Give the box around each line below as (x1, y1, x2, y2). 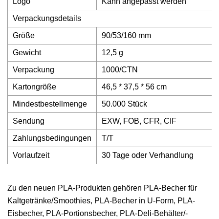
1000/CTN (102, 66, 138, 74)
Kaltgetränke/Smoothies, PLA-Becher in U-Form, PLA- (7, 197, 195, 205)
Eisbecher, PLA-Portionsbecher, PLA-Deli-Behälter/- (7, 209, 188, 218)
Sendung (13, 117, 44, 125)
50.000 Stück (102, 100, 147, 108)
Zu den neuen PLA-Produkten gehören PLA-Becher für (7, 184, 197, 192)
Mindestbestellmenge (13, 100, 87, 108)
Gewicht (13, 48, 41, 57)
